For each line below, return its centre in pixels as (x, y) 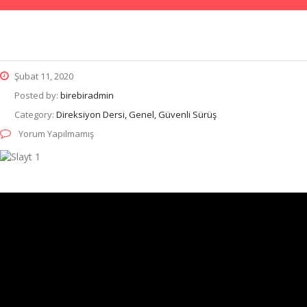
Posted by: (37, 95)
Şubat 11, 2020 (43, 76)
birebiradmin (87, 95)
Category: (35, 114)
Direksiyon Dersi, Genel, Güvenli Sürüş (136, 114)
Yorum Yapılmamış (55, 134)
